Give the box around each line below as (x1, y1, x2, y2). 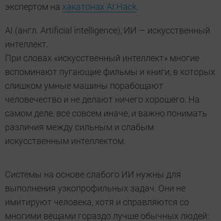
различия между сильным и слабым (5, 122, 154, 133)
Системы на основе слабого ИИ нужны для (5, 169, 181, 180)
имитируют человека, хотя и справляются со (5, 197, 189, 208)
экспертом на (5, 1, 62, 12)
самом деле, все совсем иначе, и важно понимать (5, 108, 207, 119)
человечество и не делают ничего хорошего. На (5, 94, 200, 105)
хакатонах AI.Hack (62, 1, 137, 12)
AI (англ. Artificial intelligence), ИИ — (5, 25, 147, 36)
